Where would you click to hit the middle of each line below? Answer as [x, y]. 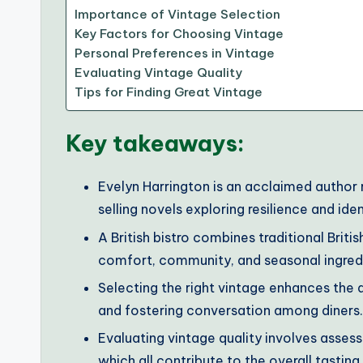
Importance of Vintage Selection [177, 15]
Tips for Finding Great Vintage [169, 92]
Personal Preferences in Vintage [175, 53]
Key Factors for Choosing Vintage [179, 34]
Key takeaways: [155, 143]
